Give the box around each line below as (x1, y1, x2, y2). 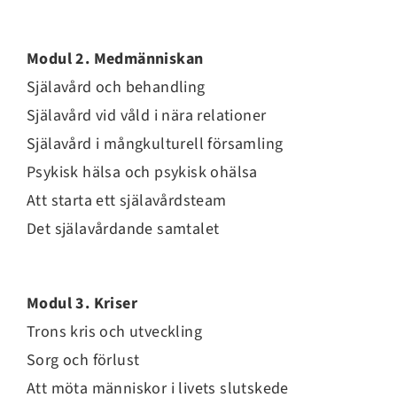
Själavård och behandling (27, 75, 206, 98)
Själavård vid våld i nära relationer (27, 104, 267, 127)
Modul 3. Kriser (27, 292, 137, 315)
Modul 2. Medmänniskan (27, 47, 204, 70)
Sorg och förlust (27, 348, 140, 371)
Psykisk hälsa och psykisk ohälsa (27, 160, 258, 183)
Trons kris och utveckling (27, 320, 202, 343)
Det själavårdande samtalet (27, 217, 220, 240)
